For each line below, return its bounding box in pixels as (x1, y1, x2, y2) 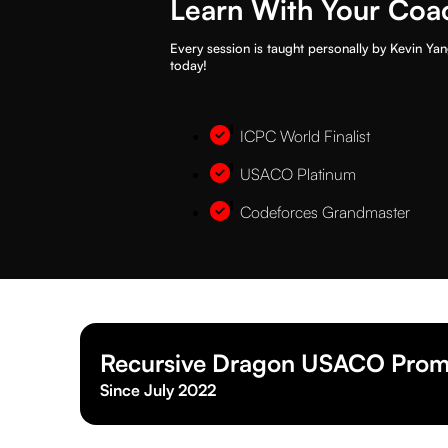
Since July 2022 (100, 380, 216, 400)
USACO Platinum (240, 164, 357, 184)
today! (170, 57, 208, 73)
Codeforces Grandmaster (240, 202, 411, 222)
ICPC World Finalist (240, 126, 371, 146)
